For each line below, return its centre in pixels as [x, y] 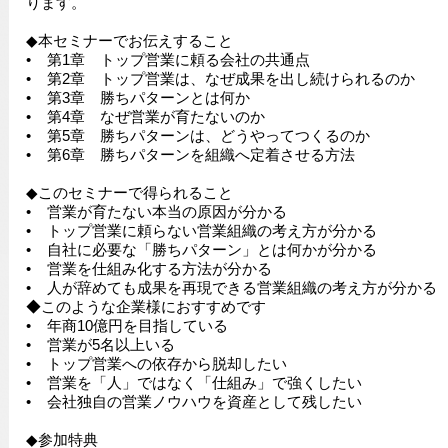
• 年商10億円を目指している [126, 326]
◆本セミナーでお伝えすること [129, 41]
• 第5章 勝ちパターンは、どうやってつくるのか [197, 136]
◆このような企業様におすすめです [145, 307]
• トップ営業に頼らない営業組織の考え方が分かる [201, 231]
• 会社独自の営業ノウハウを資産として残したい [193, 402]
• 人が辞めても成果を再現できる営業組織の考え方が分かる [231, 288]
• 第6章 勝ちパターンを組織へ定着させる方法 [190, 155]
